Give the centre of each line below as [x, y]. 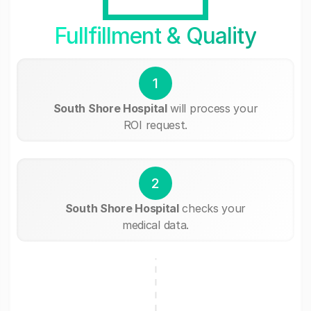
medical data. [155, 225]
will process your [212, 108]
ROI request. [155, 125]
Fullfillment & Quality [155, 35]
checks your [212, 208]
